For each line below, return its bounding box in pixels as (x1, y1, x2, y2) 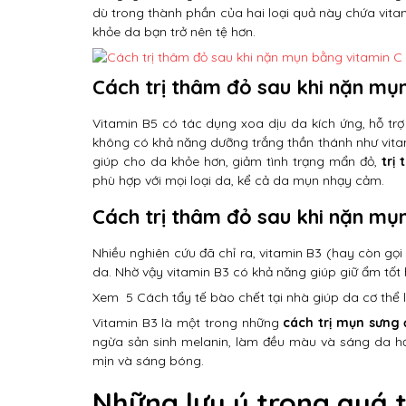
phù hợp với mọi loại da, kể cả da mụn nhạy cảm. (92, 172, 384, 188)
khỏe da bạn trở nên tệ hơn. (92, 24, 256, 40)
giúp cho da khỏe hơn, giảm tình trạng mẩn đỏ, (92, 153, 382, 169)
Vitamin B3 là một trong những (92, 314, 284, 331)
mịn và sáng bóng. (92, 353, 204, 369)
